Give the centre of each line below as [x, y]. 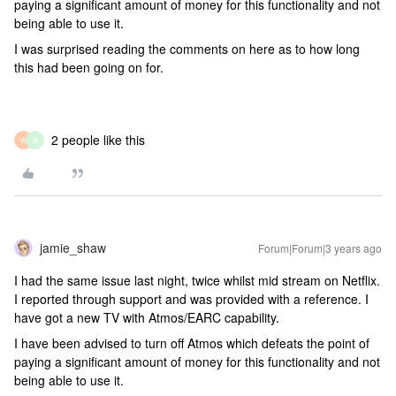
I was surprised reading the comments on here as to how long [187, 49]
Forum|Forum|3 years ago [320, 248]
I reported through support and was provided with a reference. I [191, 299]
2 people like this [98, 140]
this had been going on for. [89, 67]
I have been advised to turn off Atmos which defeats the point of [192, 343]
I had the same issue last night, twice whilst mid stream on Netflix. [197, 280]
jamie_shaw [73, 247]
